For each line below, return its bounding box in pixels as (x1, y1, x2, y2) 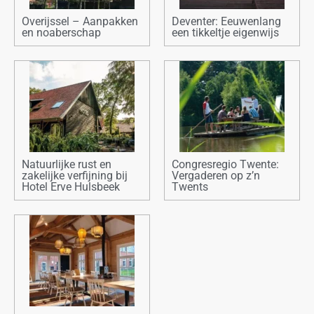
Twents (172, 180, 208, 194)
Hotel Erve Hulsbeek (22, 180, 120, 194)
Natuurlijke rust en (22, 158, 111, 172)
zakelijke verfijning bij (22, 169, 128, 183)
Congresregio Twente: (172, 158, 279, 172)
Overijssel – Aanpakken (22, 15, 138, 29)
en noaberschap (22, 26, 101, 40)
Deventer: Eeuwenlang (172, 15, 281, 29)
